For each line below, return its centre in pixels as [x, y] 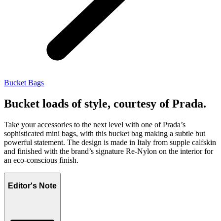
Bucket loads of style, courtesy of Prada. [105, 103]
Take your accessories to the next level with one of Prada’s [95, 124]
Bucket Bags [24, 82]
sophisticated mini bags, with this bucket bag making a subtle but [105, 133]
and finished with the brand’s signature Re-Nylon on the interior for [109, 151]
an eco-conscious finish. [41, 160]
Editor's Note [32, 186]
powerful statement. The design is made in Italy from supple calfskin [110, 142]
